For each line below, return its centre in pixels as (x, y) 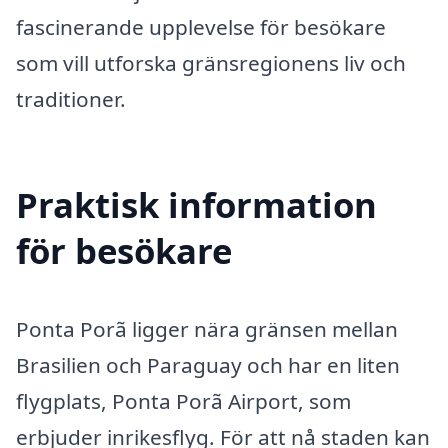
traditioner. (71, 99)
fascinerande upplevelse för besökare (201, 27)
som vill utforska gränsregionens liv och (211, 63)
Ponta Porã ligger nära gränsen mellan (207, 329)
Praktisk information (196, 205)
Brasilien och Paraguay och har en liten (208, 365)
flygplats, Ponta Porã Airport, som (183, 401)
